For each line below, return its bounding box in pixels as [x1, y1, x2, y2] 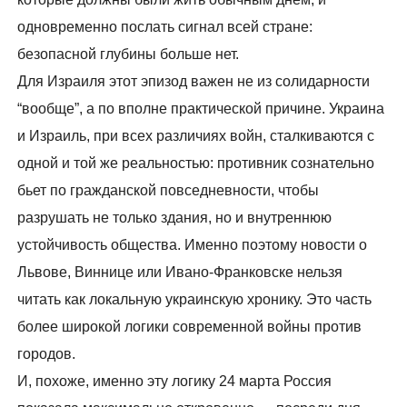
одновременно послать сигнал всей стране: [17, 19, 313, 35]
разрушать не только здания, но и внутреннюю [17, 210, 333, 226]
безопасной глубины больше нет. [17, 46, 240, 63]
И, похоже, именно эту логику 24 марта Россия [17, 373, 333, 390]
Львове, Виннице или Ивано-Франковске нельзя [17, 264, 343, 281]
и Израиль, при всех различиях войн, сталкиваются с [17, 128, 375, 144]
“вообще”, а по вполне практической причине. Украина [17, 101, 385, 117]
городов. [17, 346, 76, 362]
